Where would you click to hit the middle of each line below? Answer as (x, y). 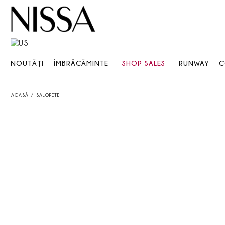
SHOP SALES (143, 63)
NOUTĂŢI (27, 63)
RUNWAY (194, 63)
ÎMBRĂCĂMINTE (81, 63)
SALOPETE (48, 95)
